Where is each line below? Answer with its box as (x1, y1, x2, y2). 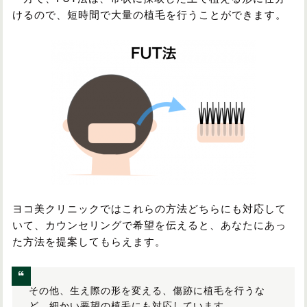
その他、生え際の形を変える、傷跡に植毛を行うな (29, 286, 265, 296)
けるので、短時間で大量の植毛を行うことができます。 (12, 10, 286, 21)
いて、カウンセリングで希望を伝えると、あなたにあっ (12, 220, 286, 231)
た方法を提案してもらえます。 (12, 236, 166, 247)
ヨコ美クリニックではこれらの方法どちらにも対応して (12, 204, 286, 214)
